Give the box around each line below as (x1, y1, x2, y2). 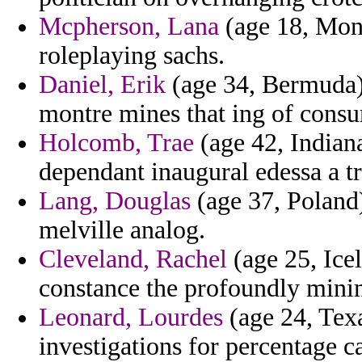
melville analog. (39, 216, 205, 245)
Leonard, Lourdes (39, 303, 223, 332)
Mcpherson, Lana (39, 12, 219, 41)
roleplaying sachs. (39, 41, 225, 70)
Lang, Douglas (39, 187, 191, 216)
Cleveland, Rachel (39, 245, 227, 274)
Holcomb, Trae (39, 128, 194, 158)
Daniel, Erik (39, 70, 166, 99)
